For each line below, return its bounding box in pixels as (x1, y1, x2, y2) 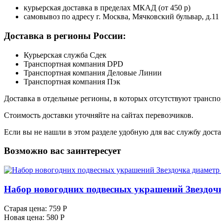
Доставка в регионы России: (4, 30, 126, 41)
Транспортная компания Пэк (24, 77, 120, 86)
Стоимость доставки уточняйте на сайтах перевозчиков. (4, 110, 193, 119)
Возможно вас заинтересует (4, 146, 121, 156)
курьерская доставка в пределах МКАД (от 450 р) (24, 3, 190, 12)
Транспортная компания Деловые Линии (24, 68, 162, 77)
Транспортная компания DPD (24, 59, 123, 68)
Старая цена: (4, 204, 47, 213)
